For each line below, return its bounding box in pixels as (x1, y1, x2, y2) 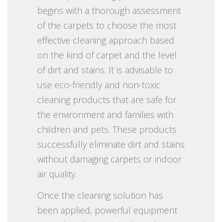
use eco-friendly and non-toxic (37, 78, 161, 91)
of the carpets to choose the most (37, 19, 176, 31)
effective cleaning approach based (37, 34, 174, 46)
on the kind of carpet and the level (37, 49, 177, 61)
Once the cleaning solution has (37, 189, 163, 201)
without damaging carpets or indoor (37, 153, 181, 165)
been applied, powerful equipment (37, 204, 177, 216)
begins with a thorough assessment (37, 4, 181, 16)
